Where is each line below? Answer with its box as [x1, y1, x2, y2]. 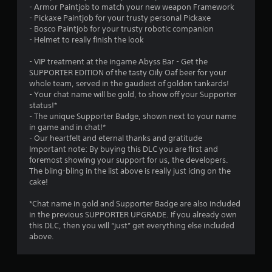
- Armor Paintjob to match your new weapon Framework [29, 1, 234, 12]
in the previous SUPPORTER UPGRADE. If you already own [29, 209, 237, 220]
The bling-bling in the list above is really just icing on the [29, 165, 231, 176]
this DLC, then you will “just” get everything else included [29, 220, 234, 231]
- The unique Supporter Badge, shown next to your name [29, 110, 236, 121]
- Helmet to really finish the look [29, 34, 144, 45]
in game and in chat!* [29, 121, 106, 132]
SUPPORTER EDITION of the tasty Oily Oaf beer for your [29, 67, 226, 78]
